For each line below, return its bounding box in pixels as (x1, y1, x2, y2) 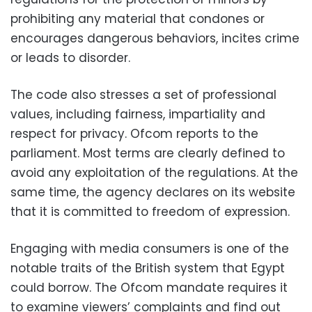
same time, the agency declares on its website (10, 184, 295, 201)
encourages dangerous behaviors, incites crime (10, 30, 299, 47)
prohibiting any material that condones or (10, 10, 265, 27)
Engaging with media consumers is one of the (10, 240, 289, 257)
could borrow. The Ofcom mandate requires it (10, 279, 288, 296)
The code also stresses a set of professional (10, 86, 276, 103)
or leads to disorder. (10, 49, 130, 66)
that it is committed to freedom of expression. (10, 203, 290, 220)
